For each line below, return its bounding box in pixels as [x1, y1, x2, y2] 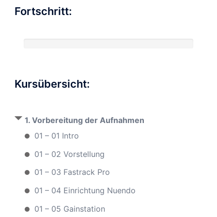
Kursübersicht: [15, 77, 90, 91]
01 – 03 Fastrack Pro [34, 167, 110, 177]
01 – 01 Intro [34, 130, 79, 140]
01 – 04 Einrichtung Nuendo [34, 185, 136, 195]
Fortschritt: [15, 5, 72, 18]
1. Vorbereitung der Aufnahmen [25, 115, 144, 125]
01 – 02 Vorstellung [34, 149, 105, 159]
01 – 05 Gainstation [34, 203, 105, 214]
